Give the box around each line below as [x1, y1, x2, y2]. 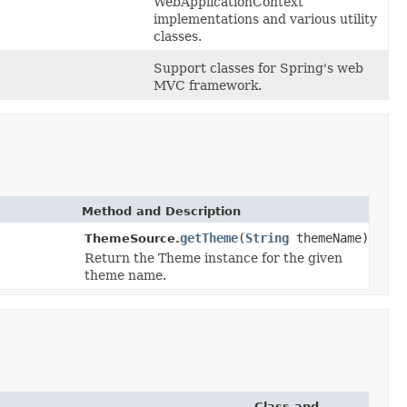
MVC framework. [154, 77, 262, 93]
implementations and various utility [154, 11, 377, 26]
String [245, 230, 289, 245]
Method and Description [82, 203, 241, 218]
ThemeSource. [84, 231, 180, 245]
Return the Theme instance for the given [84, 250, 342, 265]
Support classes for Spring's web [154, 60, 363, 75]
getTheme [180, 230, 238, 245]
